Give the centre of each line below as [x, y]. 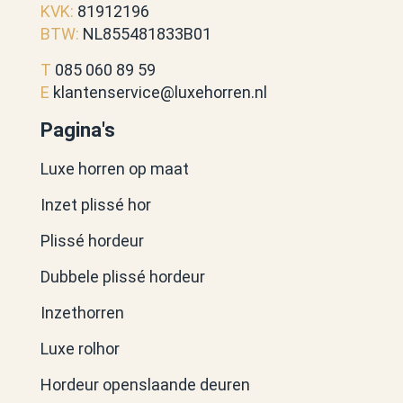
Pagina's [78, 130]
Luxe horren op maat [115, 168]
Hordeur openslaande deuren [145, 384]
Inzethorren [82, 312]
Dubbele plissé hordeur [123, 276]
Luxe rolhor [80, 348]
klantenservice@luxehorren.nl [160, 92]
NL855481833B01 [145, 33]
